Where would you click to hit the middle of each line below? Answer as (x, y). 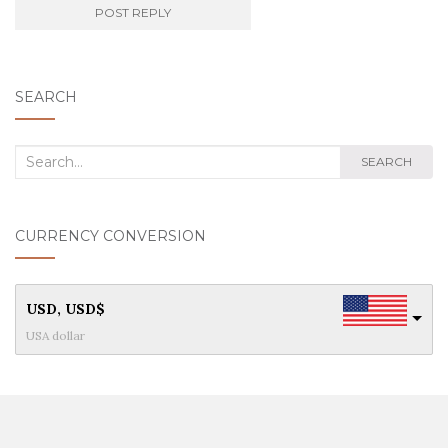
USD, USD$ (65, 308)
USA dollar (55, 335)
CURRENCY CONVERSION (110, 235)
